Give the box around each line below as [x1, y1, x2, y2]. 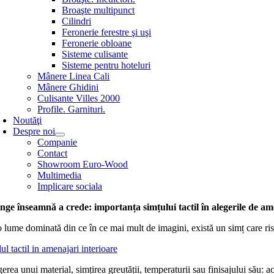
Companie [37, 137, 78, 147]
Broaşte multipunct [62, 5, 135, 15]
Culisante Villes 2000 [37, 93, 120, 103]
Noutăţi [13, 115, 42, 125]
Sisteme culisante [62, 49, 128, 59]
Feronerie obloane [62, 38, 132, 48]
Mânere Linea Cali [37, 71, 110, 81]
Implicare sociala [37, 181, 103, 191]
